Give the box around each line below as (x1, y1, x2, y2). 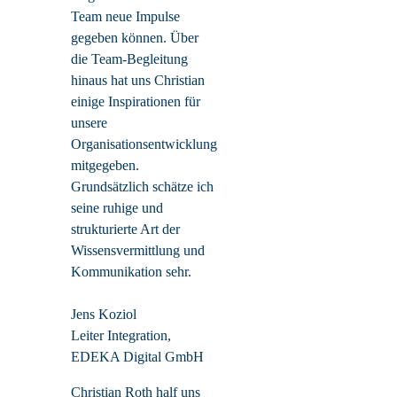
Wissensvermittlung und (71, 242, 205, 258)
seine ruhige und (71, 199, 163, 215)
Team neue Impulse (71, 8, 180, 24)
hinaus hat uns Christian (71, 72, 205, 88)
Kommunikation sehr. (71, 263, 191, 279)
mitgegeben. (71, 157, 139, 173)
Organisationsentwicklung (71, 136, 217, 152)
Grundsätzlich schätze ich (71, 178, 214, 194)
